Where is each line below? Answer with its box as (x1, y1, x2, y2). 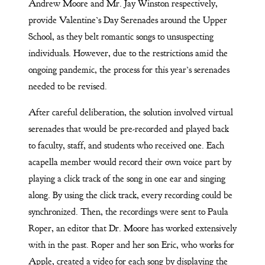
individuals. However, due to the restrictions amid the (28, 47, 228, 59)
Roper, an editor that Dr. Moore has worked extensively (28, 222, 237, 234)
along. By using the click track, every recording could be (28, 189, 232, 201)
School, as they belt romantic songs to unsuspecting (28, 30, 214, 43)
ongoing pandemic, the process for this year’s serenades (28, 63, 230, 76)
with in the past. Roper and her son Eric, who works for (28, 238, 234, 251)
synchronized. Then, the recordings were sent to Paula (28, 205, 228, 218)
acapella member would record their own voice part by (28, 156, 231, 168)
